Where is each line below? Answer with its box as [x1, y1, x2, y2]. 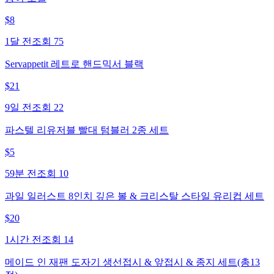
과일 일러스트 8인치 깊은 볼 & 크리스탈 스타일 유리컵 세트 [5, 191, 264, 202]
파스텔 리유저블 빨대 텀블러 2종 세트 [5, 125, 169, 136]
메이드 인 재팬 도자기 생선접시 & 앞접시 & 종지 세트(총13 [5, 257, 260, 268]
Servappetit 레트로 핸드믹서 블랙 [5, 59, 144, 70]
